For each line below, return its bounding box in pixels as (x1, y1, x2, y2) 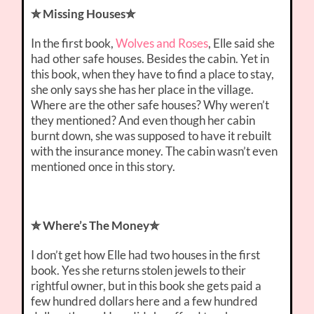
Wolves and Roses (116, 36, 209, 51)
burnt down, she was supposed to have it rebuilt (31, 128, 272, 144)
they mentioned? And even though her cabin (31, 113, 256, 128)
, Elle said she (208, 36, 275, 51)
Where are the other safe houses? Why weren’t (31, 97, 270, 113)
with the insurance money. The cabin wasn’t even (31, 144, 278, 159)
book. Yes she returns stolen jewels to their (31, 263, 247, 278)
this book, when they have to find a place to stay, (31, 67, 275, 82)
